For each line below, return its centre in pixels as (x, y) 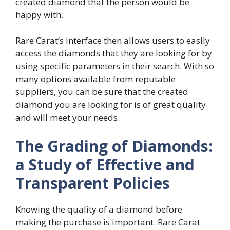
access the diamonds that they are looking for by (114, 53)
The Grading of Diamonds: (114, 146)
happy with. (39, 14)
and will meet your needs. (68, 118)
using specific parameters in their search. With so (115, 66)
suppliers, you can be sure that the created (102, 92)
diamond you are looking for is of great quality (111, 105)
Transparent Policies (93, 183)
